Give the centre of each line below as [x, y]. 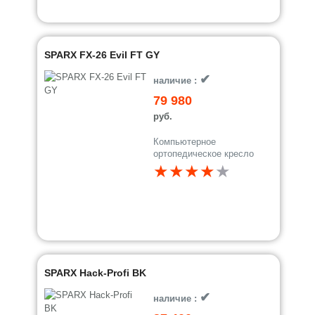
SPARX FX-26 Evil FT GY [102, 55]
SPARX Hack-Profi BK [96, 273]
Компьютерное [185, 142]
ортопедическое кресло [204, 154]
